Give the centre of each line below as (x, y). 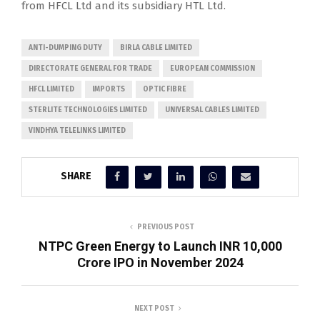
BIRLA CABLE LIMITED (156, 47)
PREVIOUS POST (166, 227)
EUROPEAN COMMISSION (212, 68)
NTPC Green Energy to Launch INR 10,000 (160, 246)
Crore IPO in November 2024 (160, 262)
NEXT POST (154, 308)
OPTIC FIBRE (165, 89)
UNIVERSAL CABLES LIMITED (212, 110)
